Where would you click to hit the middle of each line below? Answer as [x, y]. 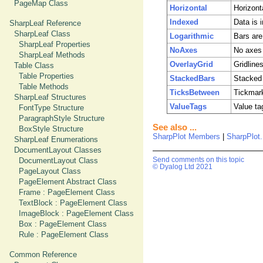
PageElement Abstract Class [68, 182]
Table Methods [44, 87]
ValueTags [188, 107]
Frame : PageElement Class [67, 192]
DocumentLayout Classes [58, 150]
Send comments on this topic [198, 160]
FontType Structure [51, 108]
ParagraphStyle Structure [62, 118]
